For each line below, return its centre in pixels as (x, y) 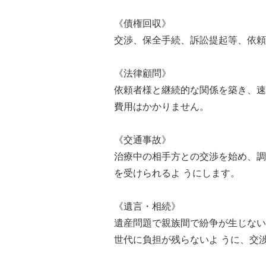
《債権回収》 (142, 23)
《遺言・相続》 (147, 206)
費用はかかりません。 (161, 106)
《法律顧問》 (142, 73)
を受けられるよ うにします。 (177, 173)
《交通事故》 (142, 140)
